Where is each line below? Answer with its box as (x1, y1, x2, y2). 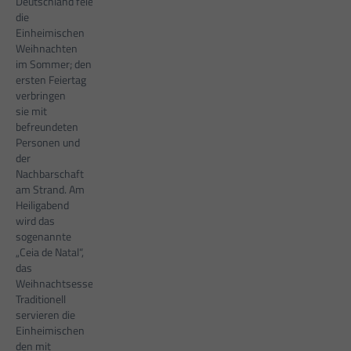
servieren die (16, 306, 75, 324)
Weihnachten (16, 40, 78, 57)
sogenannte (16, 228, 71, 245)
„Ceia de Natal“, (16, 244, 84, 261)
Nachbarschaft (16, 165, 84, 183)
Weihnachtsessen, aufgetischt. (16, 275, 159, 292)
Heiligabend (16, 197, 69, 214)
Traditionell (16, 291, 66, 308)
